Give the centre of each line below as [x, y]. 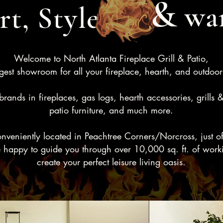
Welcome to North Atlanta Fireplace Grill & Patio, [111, 58]
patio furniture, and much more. [111, 110]
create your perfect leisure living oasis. [111, 162]
